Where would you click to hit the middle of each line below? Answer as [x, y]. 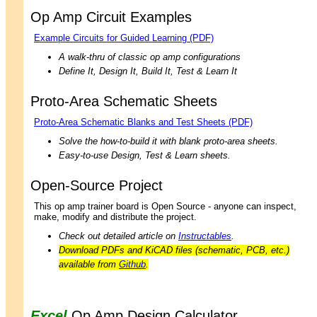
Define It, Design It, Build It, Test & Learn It [148, 71]
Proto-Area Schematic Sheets [124, 101]
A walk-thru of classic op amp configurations [150, 57]
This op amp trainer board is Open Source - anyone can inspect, [165, 207]
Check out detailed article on [119, 236]
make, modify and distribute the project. [115, 217]
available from [89, 265]
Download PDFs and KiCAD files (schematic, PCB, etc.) [174, 250]
